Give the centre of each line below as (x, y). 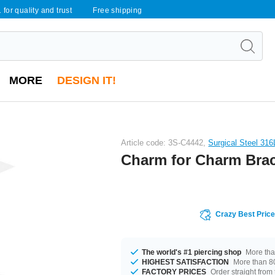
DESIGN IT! (87, 80)
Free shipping (118, 10)
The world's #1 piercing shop (192, 252)
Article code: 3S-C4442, (165, 142)
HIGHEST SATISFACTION (186, 262)
